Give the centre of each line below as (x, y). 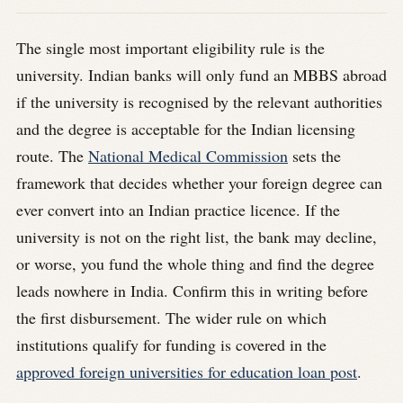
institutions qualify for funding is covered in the (171, 344)
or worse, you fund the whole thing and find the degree (195, 263)
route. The (52, 155)
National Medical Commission (188, 155)
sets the (314, 155)
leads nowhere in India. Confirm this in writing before (192, 290)
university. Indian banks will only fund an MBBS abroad (201, 74)
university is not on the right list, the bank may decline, (197, 236)
